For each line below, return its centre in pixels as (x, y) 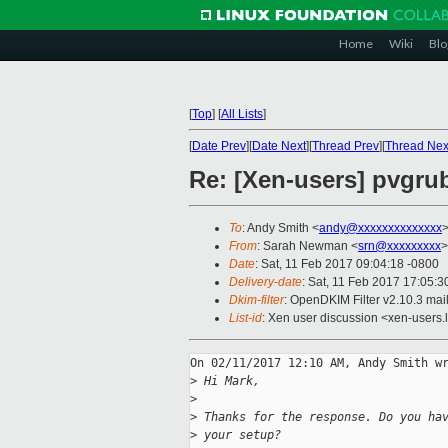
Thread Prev (345, 146)
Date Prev (219, 146)
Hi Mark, (228, 381)
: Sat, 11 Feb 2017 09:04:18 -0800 (347, 264)
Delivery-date (265, 282)
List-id (245, 318)
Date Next (279, 146)
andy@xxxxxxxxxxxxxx (380, 228)
